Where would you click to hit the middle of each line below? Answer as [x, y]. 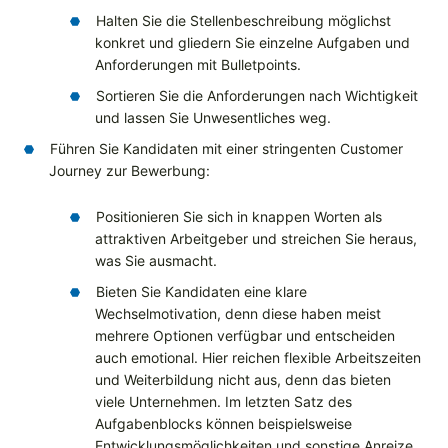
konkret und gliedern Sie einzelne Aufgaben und [252, 43]
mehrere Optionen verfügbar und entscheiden [245, 336]
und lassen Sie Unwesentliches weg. [213, 118]
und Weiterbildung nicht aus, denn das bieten [243, 380]
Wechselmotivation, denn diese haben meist [238, 314]
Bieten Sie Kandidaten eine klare [201, 292]
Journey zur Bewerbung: [129, 171]
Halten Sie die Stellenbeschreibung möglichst [243, 21]
